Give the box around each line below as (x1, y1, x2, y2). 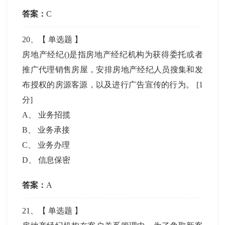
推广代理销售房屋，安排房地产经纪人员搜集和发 (22, 65, 203, 74)
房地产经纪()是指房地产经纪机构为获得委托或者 (22, 50, 203, 59)
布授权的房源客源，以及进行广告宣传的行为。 (22, 80, 196, 89)
